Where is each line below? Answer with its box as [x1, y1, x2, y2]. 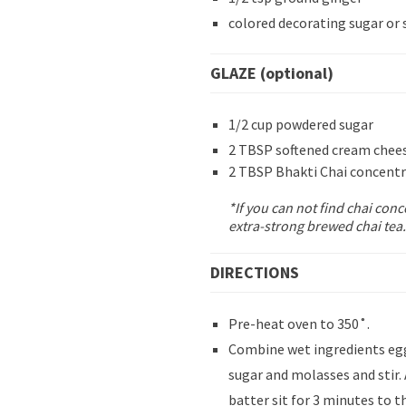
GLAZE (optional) [210, 62, 333, 83]
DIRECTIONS [210, 261, 299, 283]
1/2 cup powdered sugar [228, 114, 373, 133]
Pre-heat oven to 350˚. [228, 314, 370, 333]
